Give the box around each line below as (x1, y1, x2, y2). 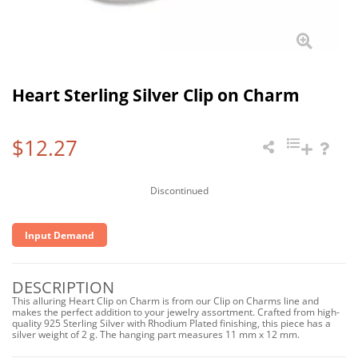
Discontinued (149, 184, 209, 197)
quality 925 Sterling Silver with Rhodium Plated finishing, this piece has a (12, 316, 331, 330)
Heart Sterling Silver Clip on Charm (12, 84, 300, 106)
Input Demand (25, 228, 94, 242)
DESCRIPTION (12, 276, 114, 298)
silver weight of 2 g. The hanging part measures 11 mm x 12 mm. (12, 328, 300, 341)
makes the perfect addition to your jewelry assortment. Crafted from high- (12, 305, 340, 319)
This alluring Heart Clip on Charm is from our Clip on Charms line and (12, 294, 319, 308)
